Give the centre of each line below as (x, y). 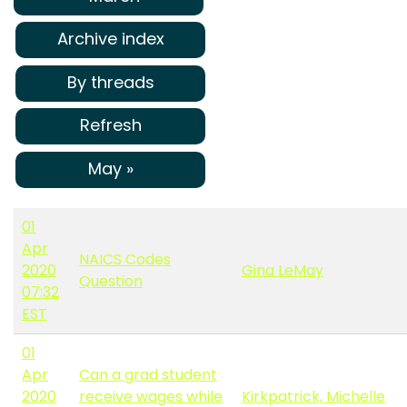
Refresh (110, 125)
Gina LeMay (283, 271)
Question (111, 282)
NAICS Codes (125, 260)
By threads (110, 82)
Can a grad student (148, 375)
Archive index (110, 39)
